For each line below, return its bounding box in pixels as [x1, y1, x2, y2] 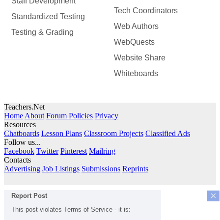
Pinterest [60, 146, 87, 155]
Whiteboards [113, 69, 158, 78]
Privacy [95, 111, 118, 120]
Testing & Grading [11, 28, 74, 37]
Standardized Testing [11, 12, 85, 21]
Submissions [82, 164, 120, 173]
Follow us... [4, 137, 41, 146]
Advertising [4, 164, 40, 173]
